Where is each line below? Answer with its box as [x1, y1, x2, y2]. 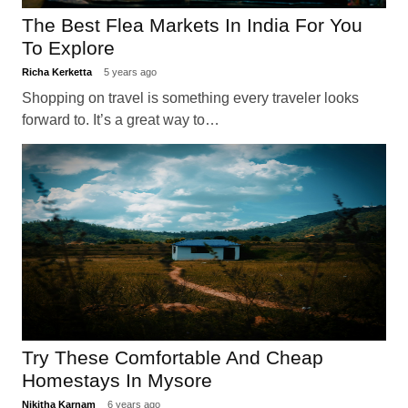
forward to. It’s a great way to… [21, 112, 219, 128]
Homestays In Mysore [21, 370, 212, 392]
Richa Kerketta [21, 66, 95, 78]
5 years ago [103, 66, 157, 78]
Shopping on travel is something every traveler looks [21, 90, 359, 107]
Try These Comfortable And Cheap [21, 347, 323, 369]
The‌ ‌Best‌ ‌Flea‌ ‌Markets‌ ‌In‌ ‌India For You [21, 14, 362, 36]
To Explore [21, 36, 115, 58]
